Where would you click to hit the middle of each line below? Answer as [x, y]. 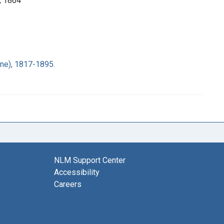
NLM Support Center [90, 160]
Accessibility [77, 172]
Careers [68, 184]
